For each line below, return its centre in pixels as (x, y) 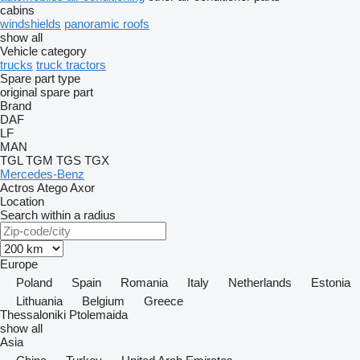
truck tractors (71, 65)
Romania (144, 282)
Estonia (331, 282)
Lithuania (39, 301)
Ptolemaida (98, 315)
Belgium (103, 301)
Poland (34, 282)
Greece (164, 301)
